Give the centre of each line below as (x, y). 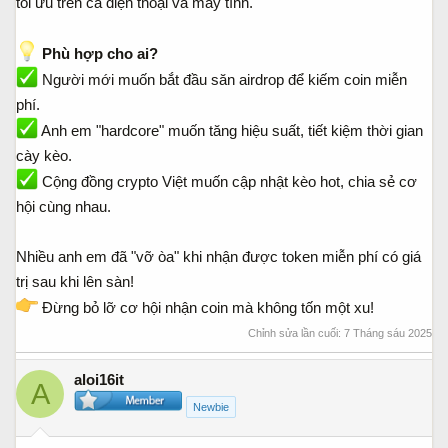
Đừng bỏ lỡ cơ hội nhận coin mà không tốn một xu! (206, 307)
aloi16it (99, 380)
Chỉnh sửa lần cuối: (296, 333)
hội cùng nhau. (63, 206)
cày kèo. (44, 155)
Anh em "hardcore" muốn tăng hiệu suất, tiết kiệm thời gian (230, 130)
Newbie (211, 407)
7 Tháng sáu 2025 (388, 333)
